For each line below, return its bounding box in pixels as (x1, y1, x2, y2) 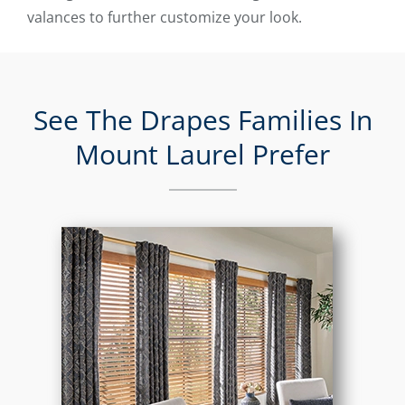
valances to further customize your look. (27, 7, 302, 28)
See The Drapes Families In (33, 101, 372, 139)
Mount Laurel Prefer (75, 136, 330, 174)
